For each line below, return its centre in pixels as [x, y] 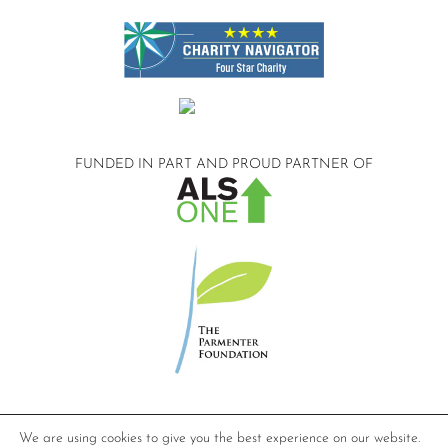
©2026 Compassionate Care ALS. [224, 427]
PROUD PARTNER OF [300, 165]
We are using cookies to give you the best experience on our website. [219, 438]
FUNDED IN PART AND [151, 165]
